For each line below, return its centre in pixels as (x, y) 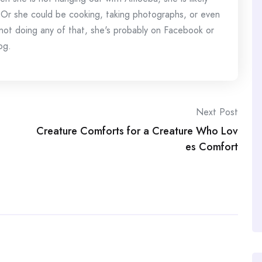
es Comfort (212, 147)
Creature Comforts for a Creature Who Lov (137, 131)
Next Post (217, 112)
